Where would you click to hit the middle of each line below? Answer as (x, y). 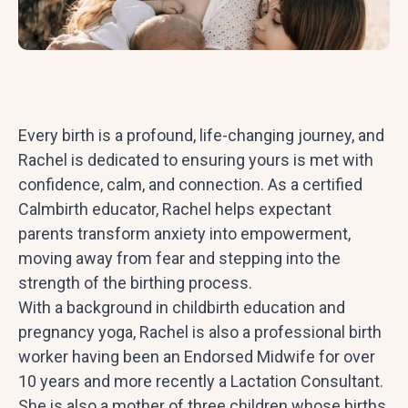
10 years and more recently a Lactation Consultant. (201, 381)
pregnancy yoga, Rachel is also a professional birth (200, 331)
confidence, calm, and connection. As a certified (190, 184)
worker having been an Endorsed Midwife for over (197, 356)
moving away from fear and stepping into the (179, 258)
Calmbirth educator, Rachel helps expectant (175, 209)
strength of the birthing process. (135, 282)
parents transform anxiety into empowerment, (184, 233)
